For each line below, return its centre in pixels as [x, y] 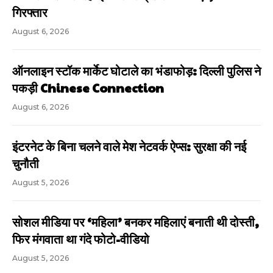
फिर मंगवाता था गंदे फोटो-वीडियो [81, 239]
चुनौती [26, 164]
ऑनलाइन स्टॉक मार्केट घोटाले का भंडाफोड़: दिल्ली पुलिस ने [136, 71]
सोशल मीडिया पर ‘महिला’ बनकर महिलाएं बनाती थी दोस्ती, [136, 222]
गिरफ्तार [30, 12]
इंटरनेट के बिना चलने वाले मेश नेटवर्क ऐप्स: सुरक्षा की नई [129, 147]
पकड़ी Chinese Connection [88, 88]
